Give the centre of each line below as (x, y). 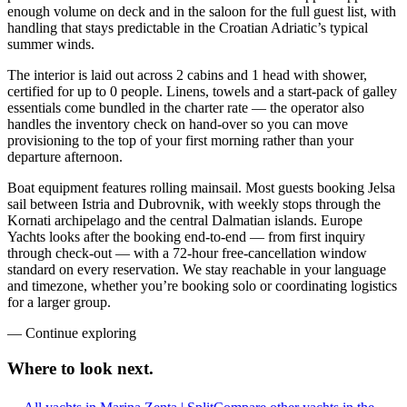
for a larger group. (59, 303)
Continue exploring (81, 333)
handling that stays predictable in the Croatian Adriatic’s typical (188, 28)
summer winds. (51, 45)
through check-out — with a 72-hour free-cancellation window (187, 253)
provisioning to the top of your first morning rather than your (180, 141)
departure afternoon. (65, 157)
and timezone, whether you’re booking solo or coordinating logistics (202, 286)
